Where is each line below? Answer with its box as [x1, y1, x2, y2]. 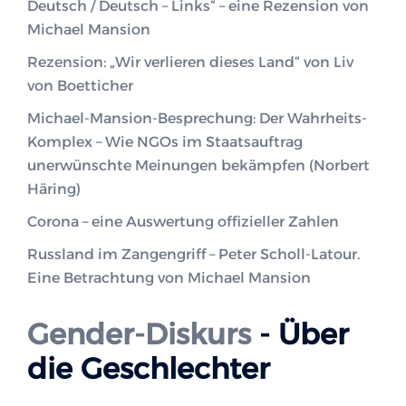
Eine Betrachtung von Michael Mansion [27, 269, 311, 287]
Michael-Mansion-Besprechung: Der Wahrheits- [27, 110, 367, 128]
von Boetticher [27, 77, 133, 95]
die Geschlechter [27, 351, 270, 387]
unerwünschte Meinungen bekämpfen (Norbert [27, 157, 370, 175]
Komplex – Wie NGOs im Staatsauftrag [27, 133, 303, 151]
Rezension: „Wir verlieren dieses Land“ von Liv [27, 53, 353, 72]
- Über [251, 316, 349, 353]
